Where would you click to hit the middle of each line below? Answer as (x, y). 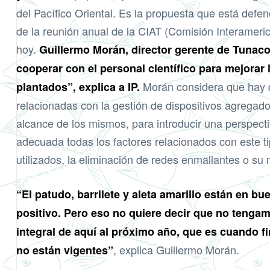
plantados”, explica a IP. (78, 87)
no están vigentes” (65, 250)
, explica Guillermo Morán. (176, 250)
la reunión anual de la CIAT (98, 31)
